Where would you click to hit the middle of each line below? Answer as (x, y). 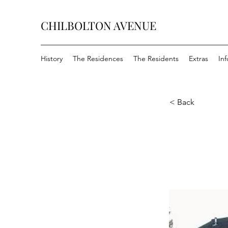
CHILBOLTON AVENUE (98, 25)
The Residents (156, 59)
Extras (198, 59)
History (52, 59)
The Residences (98, 59)
